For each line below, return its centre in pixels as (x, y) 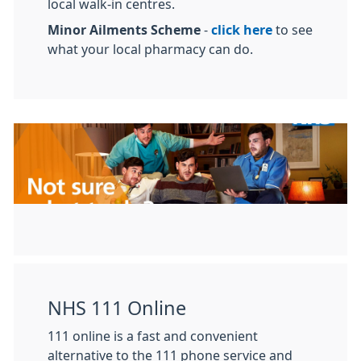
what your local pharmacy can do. (150, 49)
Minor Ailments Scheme (124, 30)
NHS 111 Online (117, 308)
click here (242, 30)
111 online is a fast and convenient (153, 336)
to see (293, 30)
